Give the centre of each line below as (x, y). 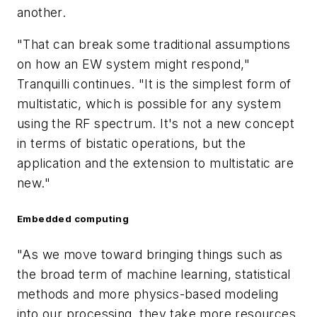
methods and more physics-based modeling (148, 294)
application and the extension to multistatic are (156, 163)
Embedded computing (73, 219)
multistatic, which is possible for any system (149, 104)
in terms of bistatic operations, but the (131, 144)
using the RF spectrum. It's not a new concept (156, 124)
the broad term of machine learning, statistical (154, 274)
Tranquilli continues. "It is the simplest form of (154, 84)
